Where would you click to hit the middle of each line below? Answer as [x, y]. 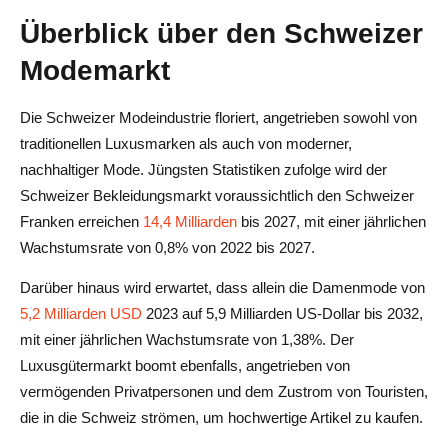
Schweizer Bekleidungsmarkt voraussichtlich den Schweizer [217, 195]
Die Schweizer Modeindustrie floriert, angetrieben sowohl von [218, 117]
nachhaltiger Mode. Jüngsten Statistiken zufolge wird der [203, 169]
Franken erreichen [81, 221]
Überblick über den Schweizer [221, 32]
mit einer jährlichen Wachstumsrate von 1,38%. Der [187, 339]
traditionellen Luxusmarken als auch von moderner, [186, 143]
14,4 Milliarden [190, 221]
